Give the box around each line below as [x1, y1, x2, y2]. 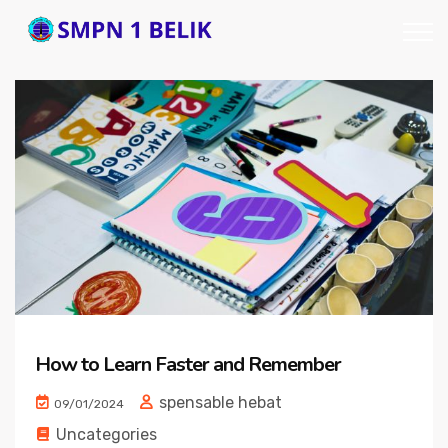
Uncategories [56, 425, 157, 445]
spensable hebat [155, 393, 282, 413]
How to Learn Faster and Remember [35, 351, 341, 379]
